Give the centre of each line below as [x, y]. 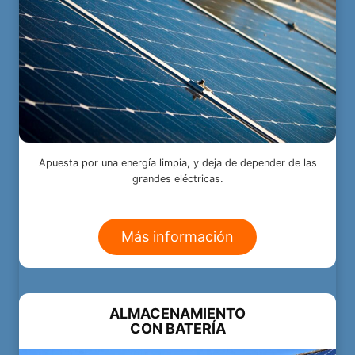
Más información [177, 236]
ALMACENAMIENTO [177, 313]
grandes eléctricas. [177, 178]
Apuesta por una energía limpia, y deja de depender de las [177, 162]
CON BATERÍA [177, 328]
